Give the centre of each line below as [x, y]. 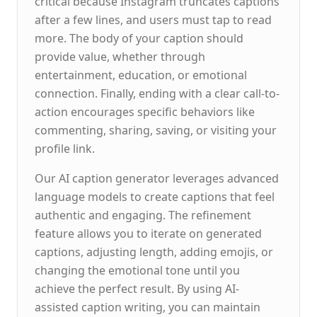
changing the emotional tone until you [137, 270]
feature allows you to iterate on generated [148, 234]
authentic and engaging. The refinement [143, 215]
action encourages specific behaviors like [145, 112]
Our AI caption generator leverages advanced [157, 178]
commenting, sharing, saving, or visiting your [156, 130]
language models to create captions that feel [155, 197]
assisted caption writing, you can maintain [148, 307]
